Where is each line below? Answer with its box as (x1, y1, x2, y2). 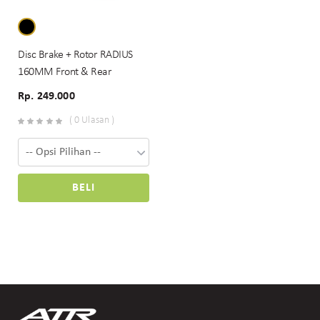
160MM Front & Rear (18, 66, 111, 78)
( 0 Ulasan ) (69, 114, 115, 126)
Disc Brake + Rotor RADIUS (18, 49, 133, 61)
